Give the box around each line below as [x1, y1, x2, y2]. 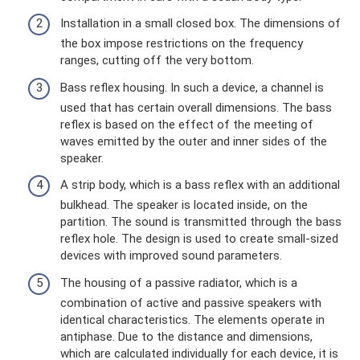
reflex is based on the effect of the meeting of [60, 117, 313, 132]
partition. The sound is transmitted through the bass [60, 215, 342, 229]
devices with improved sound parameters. [60, 248, 282, 263]
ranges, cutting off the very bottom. [60, 53, 254, 67]
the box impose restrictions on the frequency [60, 36, 303, 51]
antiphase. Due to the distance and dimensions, [60, 329, 313, 344]
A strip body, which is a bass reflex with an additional [60, 178, 340, 192]
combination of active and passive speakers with [60, 295, 321, 310]
